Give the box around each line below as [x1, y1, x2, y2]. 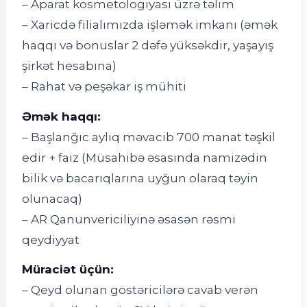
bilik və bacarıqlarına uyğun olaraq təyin [22, 170, 258, 185]
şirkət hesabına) [22, 58, 116, 73]
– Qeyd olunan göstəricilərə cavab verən [22, 282, 258, 297]
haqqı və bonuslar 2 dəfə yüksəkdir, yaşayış [22, 37, 273, 52]
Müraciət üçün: [22, 262, 114, 277]
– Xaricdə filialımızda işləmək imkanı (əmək [22, 16, 278, 32]
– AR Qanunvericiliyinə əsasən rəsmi [22, 211, 236, 226]
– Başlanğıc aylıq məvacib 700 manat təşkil [22, 129, 275, 144]
